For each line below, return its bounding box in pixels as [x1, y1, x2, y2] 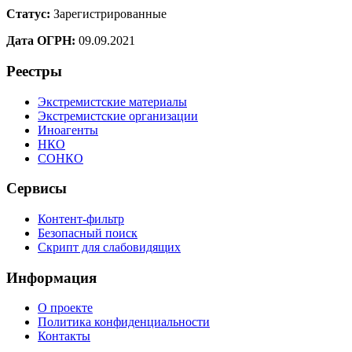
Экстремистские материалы [38, 94, 187, 108]
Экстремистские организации [38, 108, 198, 123]
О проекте [38, 301, 93, 315]
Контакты [38, 329, 90, 343]
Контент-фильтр [38, 212, 124, 226]
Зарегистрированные [50, 7, 167, 21]
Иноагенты [38, 123, 98, 137]
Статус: [6, 7, 50, 21]
